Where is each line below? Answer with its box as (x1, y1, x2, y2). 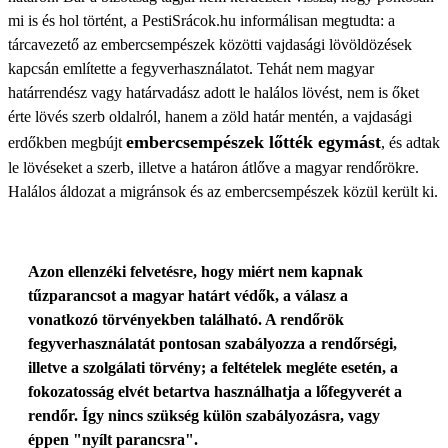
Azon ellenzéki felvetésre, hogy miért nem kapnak (28, 263, 363, 280)
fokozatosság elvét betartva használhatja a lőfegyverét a (28, 383, 402, 400)
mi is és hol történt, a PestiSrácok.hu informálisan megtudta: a (8, 12, 395, 29)
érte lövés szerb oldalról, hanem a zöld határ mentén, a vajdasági (8, 108, 412, 125)
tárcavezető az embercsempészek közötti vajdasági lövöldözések (8, 36, 412, 53)
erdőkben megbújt (8, 134, 126, 151)
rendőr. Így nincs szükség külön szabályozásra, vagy (28, 407, 380, 424)
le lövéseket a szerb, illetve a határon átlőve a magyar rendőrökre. (8, 159, 419, 176)
